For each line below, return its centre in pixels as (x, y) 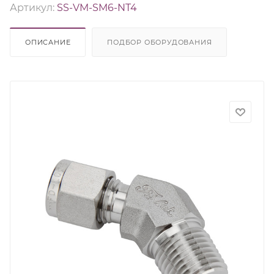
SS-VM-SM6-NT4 (97, 8)
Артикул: (32, 8)
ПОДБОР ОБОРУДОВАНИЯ (160, 42)
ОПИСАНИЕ (48, 42)
